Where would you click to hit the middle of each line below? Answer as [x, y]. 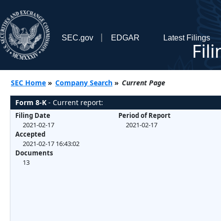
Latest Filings [186, 37]
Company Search [84, 82]
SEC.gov [77, 37]
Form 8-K [31, 102]
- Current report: [75, 102]
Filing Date [33, 115]
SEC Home [28, 82]
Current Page [144, 82]
